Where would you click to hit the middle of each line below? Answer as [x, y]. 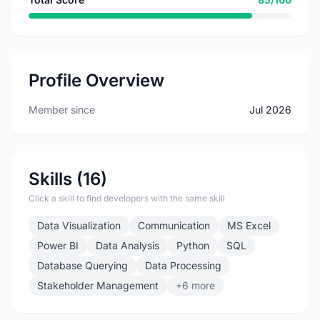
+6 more [195, 285]
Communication [174, 225]
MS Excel [249, 225]
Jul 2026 [270, 110]
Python [193, 245]
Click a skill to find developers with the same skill [127, 198]
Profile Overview [96, 80]
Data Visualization [79, 225]
